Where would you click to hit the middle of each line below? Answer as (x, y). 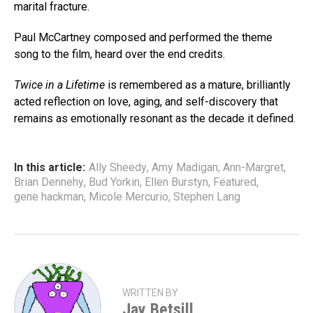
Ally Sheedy (118, 168)
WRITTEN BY (150, 293)
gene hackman (49, 197)
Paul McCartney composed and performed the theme (143, 38)
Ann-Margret (253, 168)
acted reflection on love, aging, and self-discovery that (146, 102)
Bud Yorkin (114, 182)
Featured (235, 182)
